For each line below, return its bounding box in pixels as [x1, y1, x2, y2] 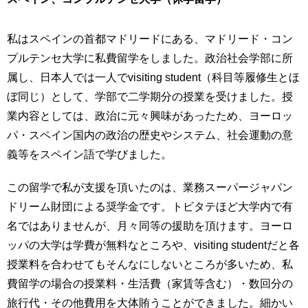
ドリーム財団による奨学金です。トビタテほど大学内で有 [7, 199, 293, 214]
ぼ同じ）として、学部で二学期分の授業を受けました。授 [7, 89, 293, 104]
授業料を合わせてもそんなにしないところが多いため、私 [7, 256, 293, 272]
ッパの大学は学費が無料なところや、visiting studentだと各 [7, 237, 300, 253]
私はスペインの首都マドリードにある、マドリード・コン [7, 31, 293, 47]
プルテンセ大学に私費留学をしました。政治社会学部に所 [7, 50, 293, 66]
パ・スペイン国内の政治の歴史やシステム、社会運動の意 [7, 127, 293, 143]
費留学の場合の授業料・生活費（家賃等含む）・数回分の [7, 276, 293, 291]
